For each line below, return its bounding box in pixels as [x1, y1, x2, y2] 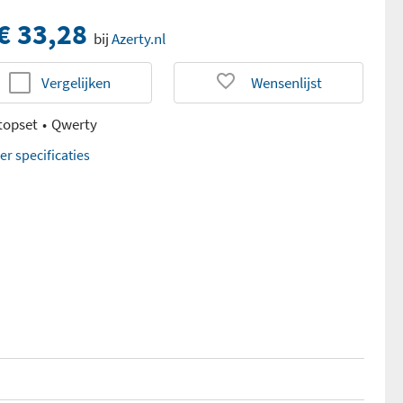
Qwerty [51, 114, 98, 134]
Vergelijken [41, 73, 112, 93]
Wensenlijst [251, 73, 323, 93]
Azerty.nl [112, 29, 166, 49]
